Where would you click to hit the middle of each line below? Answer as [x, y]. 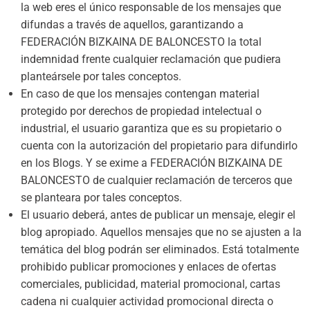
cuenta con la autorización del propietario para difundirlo [159, 146]
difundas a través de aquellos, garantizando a [132, 25]
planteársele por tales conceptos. [101, 76]
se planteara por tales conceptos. [101, 198]
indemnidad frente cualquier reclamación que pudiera [151, 59]
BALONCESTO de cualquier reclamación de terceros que [156, 180]
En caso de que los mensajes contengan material [140, 94]
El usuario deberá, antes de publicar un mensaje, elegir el [158, 215]
